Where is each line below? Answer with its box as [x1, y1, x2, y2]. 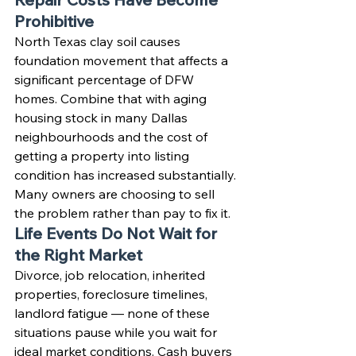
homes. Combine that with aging [14, 91, 210, 106]
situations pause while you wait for [14, 324, 220, 340]
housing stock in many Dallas [14, 110, 191, 126]
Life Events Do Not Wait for [14, 223, 221, 243]
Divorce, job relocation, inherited [14, 267, 208, 283]
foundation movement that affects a [14, 52, 231, 68]
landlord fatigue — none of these [14, 305, 213, 321]
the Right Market [14, 245, 142, 265]
